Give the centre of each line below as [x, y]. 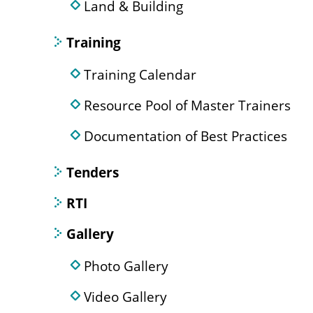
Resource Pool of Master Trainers [187, 105]
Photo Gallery [126, 266]
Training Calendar [140, 74]
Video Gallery [125, 297]
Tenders [93, 172]
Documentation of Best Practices [185, 136]
